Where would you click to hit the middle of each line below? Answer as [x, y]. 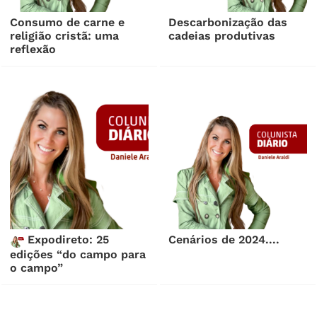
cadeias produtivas [222, 36]
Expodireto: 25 [67, 240]
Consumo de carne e [68, 23]
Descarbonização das [228, 23]
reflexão [33, 50]
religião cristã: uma [65, 36]
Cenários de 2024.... [224, 240]
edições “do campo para [78, 255]
